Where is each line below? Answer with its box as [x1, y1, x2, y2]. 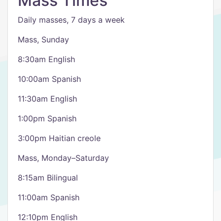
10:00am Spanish [18, 74, 81, 84]
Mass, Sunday [18, 35, 69, 44]
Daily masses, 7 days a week [18, 15, 125, 25]
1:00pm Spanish [18, 113, 76, 123]
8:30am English [18, 54, 75, 64]
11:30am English [18, 94, 77, 104]
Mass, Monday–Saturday [18, 153, 109, 163]
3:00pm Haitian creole [18, 133, 101, 143]
